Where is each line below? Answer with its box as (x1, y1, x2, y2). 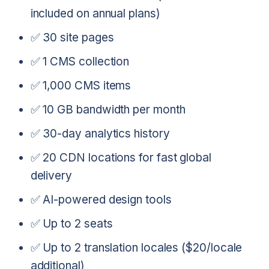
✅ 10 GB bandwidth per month (30, 102, 186, 116)
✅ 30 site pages (30, 30, 114, 44)
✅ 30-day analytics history (30, 126, 170, 141)
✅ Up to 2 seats (30, 216, 113, 231)
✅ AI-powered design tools (30, 192, 172, 207)
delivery (30, 168, 72, 183)
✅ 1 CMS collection (30, 54, 130, 68)
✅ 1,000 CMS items (30, 78, 131, 92)
